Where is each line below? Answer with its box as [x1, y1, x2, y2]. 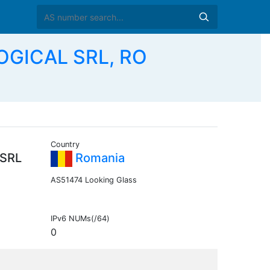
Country [50, 140, 80, 149]
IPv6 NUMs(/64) [50, 214, 110, 224]
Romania [72, 151, 125, 166]
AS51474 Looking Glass [50, 175, 137, 185]
